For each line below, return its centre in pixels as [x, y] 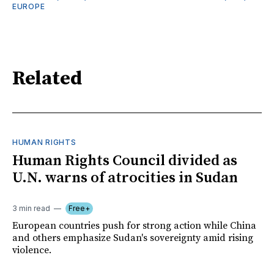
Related [47, 79]
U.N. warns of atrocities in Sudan [125, 178]
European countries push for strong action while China [134, 225]
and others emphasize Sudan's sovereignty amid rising [133, 238]
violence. [32, 250]
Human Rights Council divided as [125, 161]
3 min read [31, 208]
